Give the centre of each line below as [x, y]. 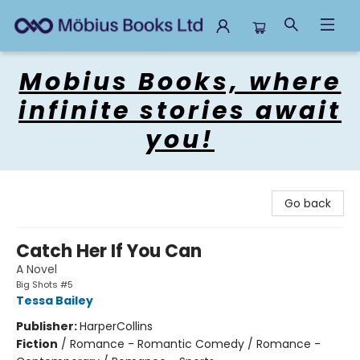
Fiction [37, 344]
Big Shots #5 [45, 284]
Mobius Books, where [180, 82]
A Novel [37, 269]
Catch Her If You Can [109, 251]
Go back [308, 203]
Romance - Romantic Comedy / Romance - [195, 344]
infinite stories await [180, 111]
